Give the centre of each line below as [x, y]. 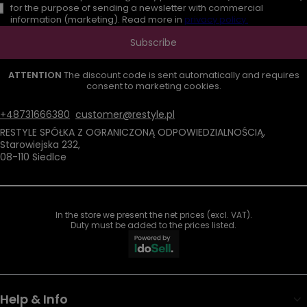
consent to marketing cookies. [153, 86]
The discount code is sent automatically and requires [181, 75]
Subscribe [153, 42]
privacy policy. [216, 20]
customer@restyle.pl [125, 114]
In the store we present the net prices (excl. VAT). [153, 215]
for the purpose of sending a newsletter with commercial [137, 8]
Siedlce [48, 157]
